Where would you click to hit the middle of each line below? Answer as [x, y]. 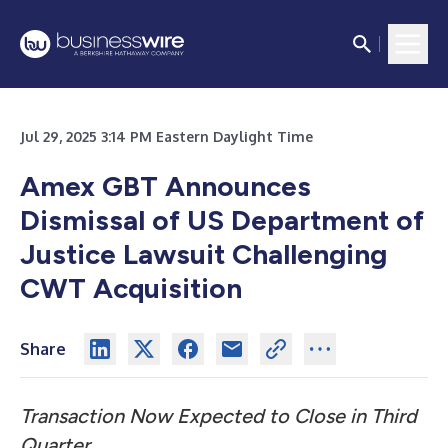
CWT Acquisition [131, 288]
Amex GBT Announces [165, 186]
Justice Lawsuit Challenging [203, 254]
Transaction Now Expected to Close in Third [218, 416]
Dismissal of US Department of [222, 220]
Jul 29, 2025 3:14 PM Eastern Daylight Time [166, 136]
